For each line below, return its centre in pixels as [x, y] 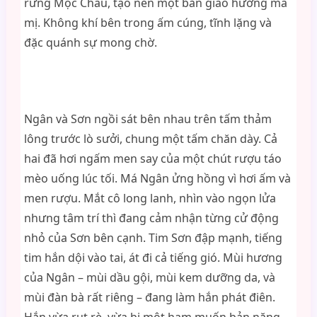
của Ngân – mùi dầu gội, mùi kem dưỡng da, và [149, 277]
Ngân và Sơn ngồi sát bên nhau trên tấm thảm [148, 119]
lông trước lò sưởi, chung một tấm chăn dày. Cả [150, 139]
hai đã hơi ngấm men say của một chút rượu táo [152, 158]
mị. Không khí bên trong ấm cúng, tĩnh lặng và [148, 23]
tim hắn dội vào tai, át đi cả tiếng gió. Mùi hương [153, 258]
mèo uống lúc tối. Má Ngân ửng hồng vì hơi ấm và [157, 178]
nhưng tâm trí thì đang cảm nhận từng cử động [151, 218]
